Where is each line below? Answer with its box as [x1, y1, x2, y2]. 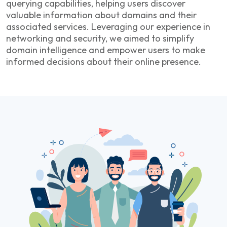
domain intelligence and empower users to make [6, 44, 205, 56]
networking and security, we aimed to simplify [6, 32, 194, 44]
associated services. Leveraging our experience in [6, 20, 210, 32]
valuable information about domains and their [6, 9, 197, 21]
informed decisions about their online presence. [6, 55, 201, 67]
